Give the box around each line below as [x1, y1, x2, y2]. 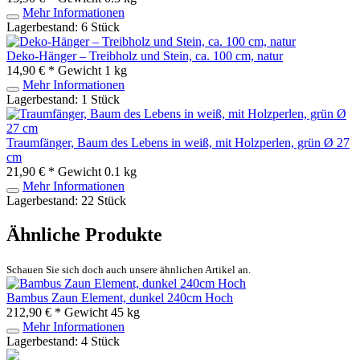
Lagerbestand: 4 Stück [6, 333, 120, 348]
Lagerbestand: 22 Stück [6, 193, 126, 207]
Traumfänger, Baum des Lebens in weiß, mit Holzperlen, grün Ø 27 [6, 135, 350, 149]
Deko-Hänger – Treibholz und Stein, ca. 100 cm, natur [6, 48, 283, 63]
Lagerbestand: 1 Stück [6, 92, 120, 106]
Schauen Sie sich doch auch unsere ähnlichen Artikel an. [6, 263, 251, 276]
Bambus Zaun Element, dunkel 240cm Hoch [6, 290, 233, 305]
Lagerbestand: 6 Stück [6, 19, 120, 34]
